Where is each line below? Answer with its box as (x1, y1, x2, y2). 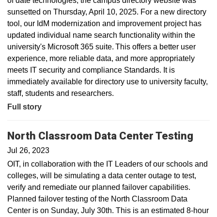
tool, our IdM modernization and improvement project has (7, 19, 201, 28)
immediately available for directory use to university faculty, (7, 77, 208, 86)
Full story (7, 103, 42, 111)
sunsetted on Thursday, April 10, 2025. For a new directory (7, 8, 206, 16)
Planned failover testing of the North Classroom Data (7, 194, 187, 203)
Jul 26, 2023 (7, 146, 49, 155)
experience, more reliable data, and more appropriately (7, 54, 195, 62)
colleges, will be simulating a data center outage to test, (7, 171, 196, 180)
